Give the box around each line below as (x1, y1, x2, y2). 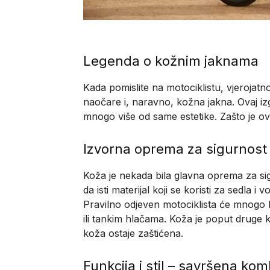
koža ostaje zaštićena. (83, 227, 183, 239)
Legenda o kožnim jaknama (83, 52, 259, 69)
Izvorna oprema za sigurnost (83, 140, 267, 157)
